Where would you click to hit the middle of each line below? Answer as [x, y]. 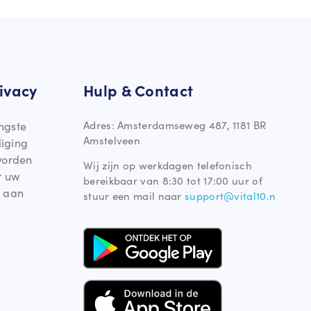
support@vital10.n [230, 196]
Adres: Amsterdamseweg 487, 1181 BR [176, 124]
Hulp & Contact [138, 90]
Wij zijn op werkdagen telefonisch [168, 165]
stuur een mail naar [134, 196]
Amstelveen [112, 140]
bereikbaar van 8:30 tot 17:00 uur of [173, 180]
